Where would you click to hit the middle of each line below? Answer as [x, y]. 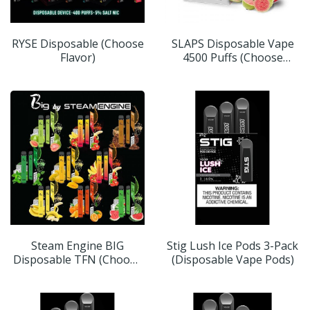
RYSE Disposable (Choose [77, 44]
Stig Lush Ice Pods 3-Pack [232, 246]
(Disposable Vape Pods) [232, 260]
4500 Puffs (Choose [232, 58]
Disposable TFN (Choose [77, 260]
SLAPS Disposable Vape [232, 44]
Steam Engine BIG [77, 246]
